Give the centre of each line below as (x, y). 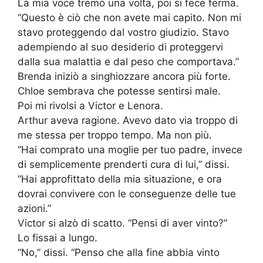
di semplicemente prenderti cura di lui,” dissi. (124, 165)
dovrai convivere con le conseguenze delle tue (127, 194)
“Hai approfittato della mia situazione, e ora (120, 179)
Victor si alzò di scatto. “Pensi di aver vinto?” (122, 223)
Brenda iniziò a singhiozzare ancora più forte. (124, 77)
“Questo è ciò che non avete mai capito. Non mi (129, 18)
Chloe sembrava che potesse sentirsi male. (119, 91)
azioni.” (34, 209)
